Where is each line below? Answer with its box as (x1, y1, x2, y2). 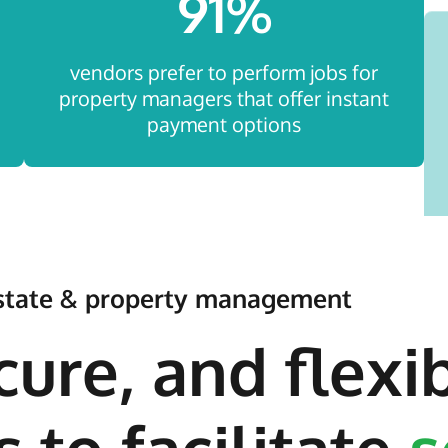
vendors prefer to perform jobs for (70, 59, 378, 86)
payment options (147, 111, 301, 138)
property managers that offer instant (59, 85, 389, 112)
